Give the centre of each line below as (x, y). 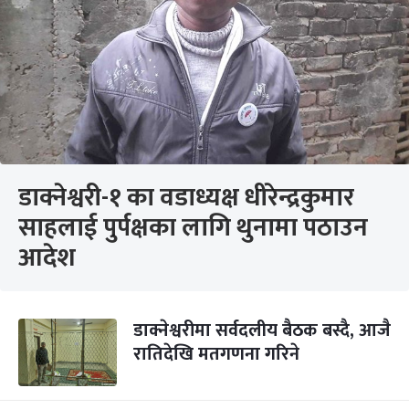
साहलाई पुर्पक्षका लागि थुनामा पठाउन (193, 228)
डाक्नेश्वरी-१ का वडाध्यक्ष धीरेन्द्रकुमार (186, 198)
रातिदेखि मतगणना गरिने (216, 354)
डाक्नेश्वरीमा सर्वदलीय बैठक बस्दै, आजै (262, 330)
